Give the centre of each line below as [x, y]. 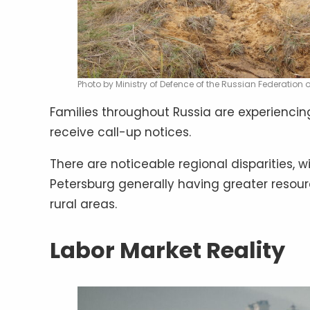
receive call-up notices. [120, 133]
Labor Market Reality [167, 250]
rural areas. [83, 204]
